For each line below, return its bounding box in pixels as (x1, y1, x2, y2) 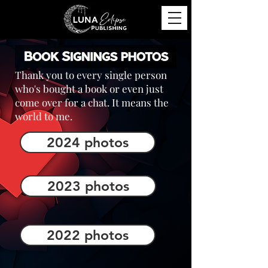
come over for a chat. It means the (15, 96, 169, 109)
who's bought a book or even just (15, 82, 163, 95)
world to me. (15, 109, 72, 123)
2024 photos (47, 134, 129, 151)
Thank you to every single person (15, 68, 167, 81)
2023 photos (47, 178, 129, 194)
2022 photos (47, 227, 129, 243)
